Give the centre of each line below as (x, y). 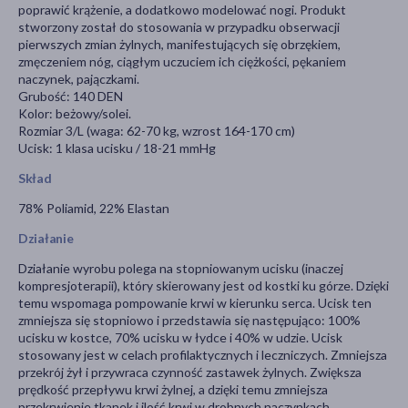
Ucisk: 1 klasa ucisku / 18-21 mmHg (117, 148)
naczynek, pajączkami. (79, 79)
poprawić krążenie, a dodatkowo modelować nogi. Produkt (182, 10)
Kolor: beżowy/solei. (75, 114)
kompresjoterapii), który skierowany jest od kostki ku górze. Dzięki (204, 286)
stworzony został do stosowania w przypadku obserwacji (179, 27)
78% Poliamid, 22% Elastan (94, 209)
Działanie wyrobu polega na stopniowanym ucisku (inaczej (181, 269)
